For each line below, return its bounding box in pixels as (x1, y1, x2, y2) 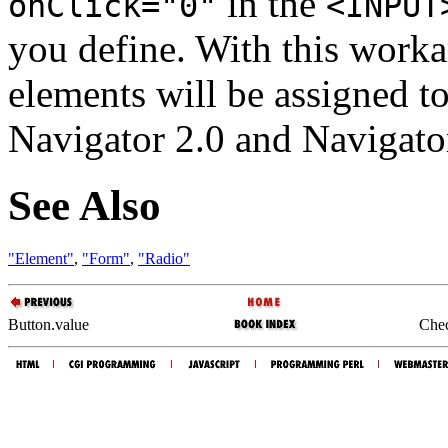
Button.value (8, 315, 89, 333)
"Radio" (138, 249, 190, 267)
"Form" (82, 249, 130, 267)
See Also (8, 181, 161, 229)
